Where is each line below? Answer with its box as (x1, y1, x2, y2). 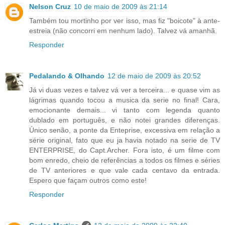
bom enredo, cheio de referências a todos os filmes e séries (29, 156, 220, 165)
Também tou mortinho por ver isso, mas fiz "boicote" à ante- (29, 17, 220, 25)
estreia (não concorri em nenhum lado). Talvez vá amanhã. (29, 27, 217, 35)
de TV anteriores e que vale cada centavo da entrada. (29, 166, 220, 175)
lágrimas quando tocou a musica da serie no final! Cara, (29, 96, 220, 104)
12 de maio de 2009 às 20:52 (107, 72, 201, 80)
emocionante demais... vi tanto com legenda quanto (29, 106, 220, 115)
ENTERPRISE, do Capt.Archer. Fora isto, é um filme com (29, 146, 220, 155)
